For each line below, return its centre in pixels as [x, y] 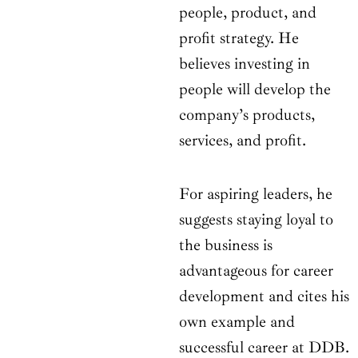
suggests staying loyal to [256, 220]
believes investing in [245, 64]
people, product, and [248, 13]
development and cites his [264, 296]
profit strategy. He [239, 38]
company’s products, [247, 115]
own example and [237, 322]
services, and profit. [243, 141]
